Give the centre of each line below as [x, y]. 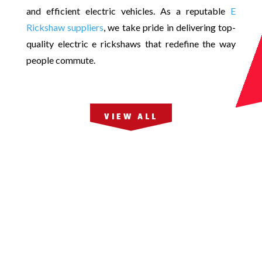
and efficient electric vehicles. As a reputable [128, 11]
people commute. [61, 60]
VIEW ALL [131, 118]
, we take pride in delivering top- [170, 27]
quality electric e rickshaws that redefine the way [131, 43]
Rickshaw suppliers [65, 27]
